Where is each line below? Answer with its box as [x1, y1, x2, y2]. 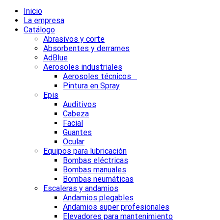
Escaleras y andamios [43, 183, 118, 193]
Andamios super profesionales [63, 202, 169, 212]
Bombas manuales [63, 165, 126, 174]
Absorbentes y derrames [43, 43, 130, 53]
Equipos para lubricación [43, 146, 127, 156]
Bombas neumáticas [63, 174, 134, 184]
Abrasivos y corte [43, 34, 105, 44]
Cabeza [63, 109, 89, 118]
